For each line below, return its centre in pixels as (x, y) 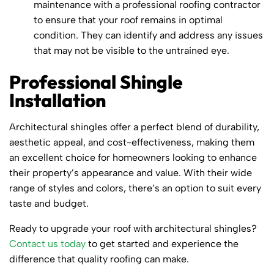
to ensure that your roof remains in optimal (128, 20)
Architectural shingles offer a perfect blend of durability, (134, 127)
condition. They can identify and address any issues (148, 35)
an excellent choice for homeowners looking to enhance (133, 157)
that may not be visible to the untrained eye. (131, 50)
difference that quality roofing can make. (99, 259)
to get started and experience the (162, 243)
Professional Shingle (96, 82)
